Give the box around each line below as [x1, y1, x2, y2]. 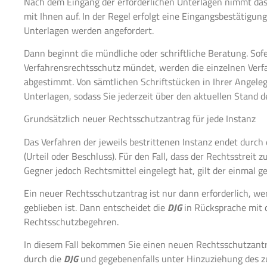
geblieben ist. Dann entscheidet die [24, 200, 167, 215]
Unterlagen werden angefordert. [24, 23, 154, 38]
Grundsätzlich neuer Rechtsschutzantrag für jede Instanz [24, 111, 256, 126]
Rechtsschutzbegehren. [24, 215, 119, 229]
